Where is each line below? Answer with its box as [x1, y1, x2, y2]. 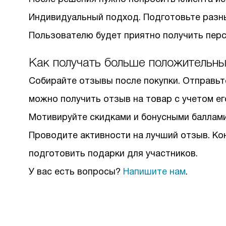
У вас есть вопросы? [29, 168, 123, 177]
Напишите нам [123, 168, 186, 177]
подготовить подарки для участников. [29, 150, 198, 158]
